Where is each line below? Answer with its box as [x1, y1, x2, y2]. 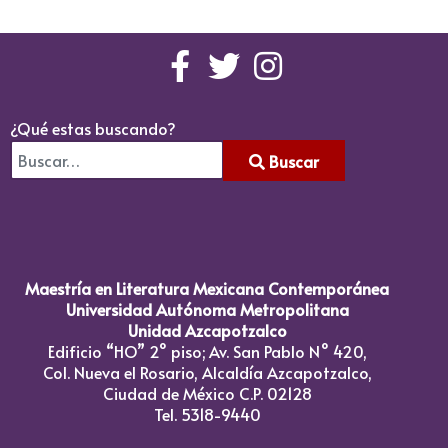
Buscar [265, 149, 319, 172]
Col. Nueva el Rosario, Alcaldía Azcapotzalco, [42, 361, 372, 384]
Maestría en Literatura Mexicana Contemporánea [25, 277, 389, 300]
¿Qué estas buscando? [10, 117, 176, 140]
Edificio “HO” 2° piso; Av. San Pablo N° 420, [47, 340, 367, 363]
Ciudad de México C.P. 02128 [102, 382, 312, 405]
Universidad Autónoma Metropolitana [65, 298, 349, 321]
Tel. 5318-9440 [153, 403, 261, 426]
